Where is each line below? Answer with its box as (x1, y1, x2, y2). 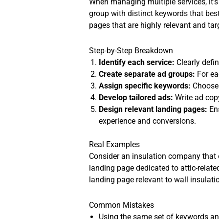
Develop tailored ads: (99, 93, 174, 103)
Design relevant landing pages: (99, 105, 208, 114)
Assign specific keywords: (99, 81, 191, 91)
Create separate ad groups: (99, 69, 196, 79)
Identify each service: (99, 58, 175, 67)
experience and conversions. (99, 116, 197, 126)
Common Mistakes (89, 200, 154, 210)
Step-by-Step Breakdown (89, 46, 174, 56)
